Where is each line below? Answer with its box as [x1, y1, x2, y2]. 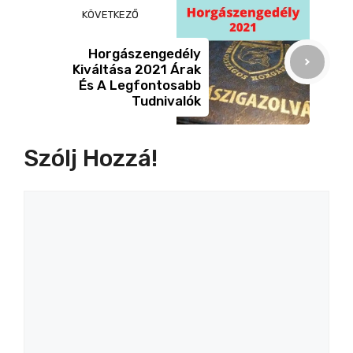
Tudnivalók [132, 92, 201, 109]
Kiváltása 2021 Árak [72, 61, 201, 77]
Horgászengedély [88, 45, 201, 61]
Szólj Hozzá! [24, 144, 158, 173]
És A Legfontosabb [79, 76, 201, 93]
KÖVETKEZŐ [81, 9, 139, 21]
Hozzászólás [23, 191, 102, 208]
